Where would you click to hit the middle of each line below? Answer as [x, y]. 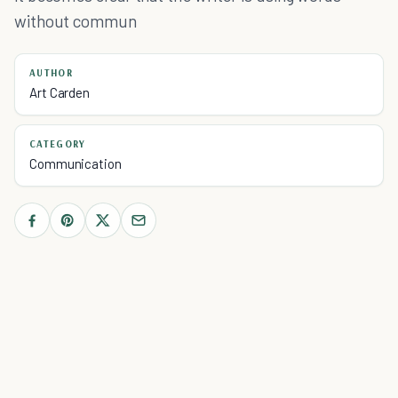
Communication [76, 163]
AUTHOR [51, 73]
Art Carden [60, 92]
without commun [76, 21]
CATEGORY [58, 144]
